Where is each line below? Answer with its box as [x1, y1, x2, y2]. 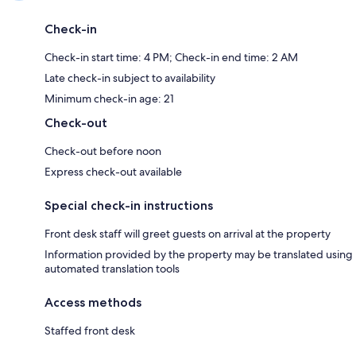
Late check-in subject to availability [44, 70, 215, 85]
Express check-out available [44, 164, 182, 179]
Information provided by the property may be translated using [44, 246, 353, 261]
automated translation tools [44, 261, 180, 276]
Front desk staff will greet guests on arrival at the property [44, 226, 331, 241]
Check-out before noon [44, 143, 161, 158]
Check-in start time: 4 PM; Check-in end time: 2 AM [44, 49, 298, 64]
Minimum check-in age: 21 [44, 91, 174, 106]
